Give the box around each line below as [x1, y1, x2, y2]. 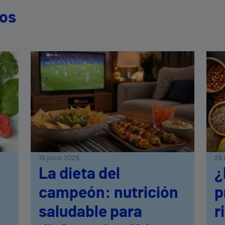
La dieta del [39, 165, 121, 182]
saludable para [39, 203, 143, 220]
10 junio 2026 [39, 154, 80, 162]
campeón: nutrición [39, 184, 179, 201]
